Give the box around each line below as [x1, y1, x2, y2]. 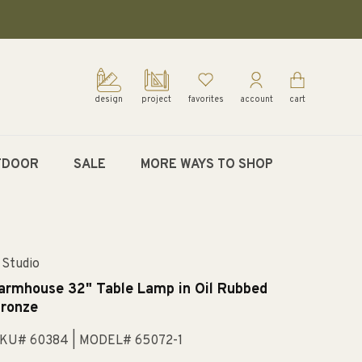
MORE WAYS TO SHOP [140, 157, 273, 173]
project [141, 95, 172, 105]
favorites [187, 95, 224, 105]
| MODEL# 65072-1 [71, 333, 183, 350]
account [239, 95, 273, 105]
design [95, 95, 124, 105]
